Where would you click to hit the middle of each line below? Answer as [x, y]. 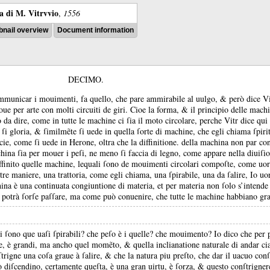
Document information [96, 30]
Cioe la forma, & [160, 109]
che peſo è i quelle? [121, 234]
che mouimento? [185, 234]
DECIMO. [86, 79]
